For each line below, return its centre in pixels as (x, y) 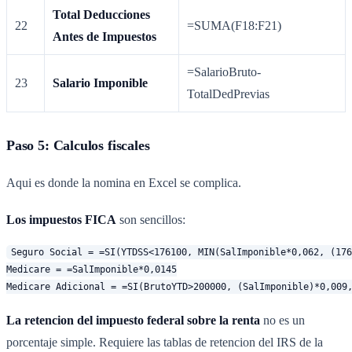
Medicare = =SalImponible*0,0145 (92, 269)
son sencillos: (151, 219)
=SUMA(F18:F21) (235, 25)
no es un (282, 321)
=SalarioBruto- (224, 71)
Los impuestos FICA (61, 219)
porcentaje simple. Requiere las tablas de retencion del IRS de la (165, 343)
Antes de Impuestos (105, 36)
